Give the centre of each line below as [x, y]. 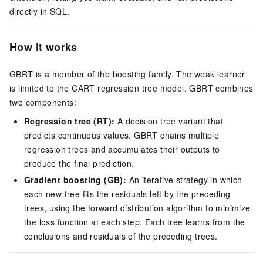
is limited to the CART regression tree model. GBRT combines [131, 88]
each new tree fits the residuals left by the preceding [127, 194]
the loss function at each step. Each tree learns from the [135, 222]
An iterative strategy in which [184, 180]
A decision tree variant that [169, 121]
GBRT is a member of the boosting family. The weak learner [127, 74]
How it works [43, 47]
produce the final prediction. [79, 163]
